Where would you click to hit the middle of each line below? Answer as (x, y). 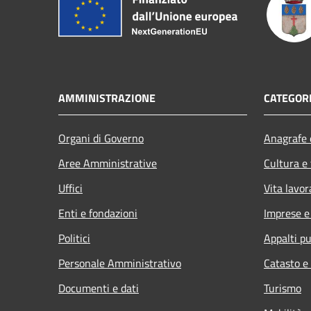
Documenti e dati (99, 288)
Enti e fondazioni (98, 213)
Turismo (283, 288)
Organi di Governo (101, 138)
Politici (74, 238)
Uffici (70, 188)
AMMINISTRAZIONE (107, 98)
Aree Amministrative (108, 163)
